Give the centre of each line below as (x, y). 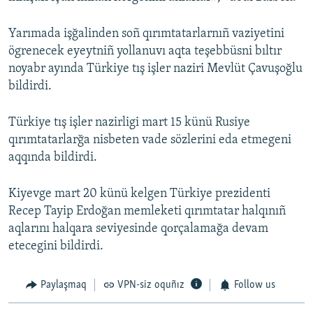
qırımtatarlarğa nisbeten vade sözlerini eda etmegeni (150, 140)
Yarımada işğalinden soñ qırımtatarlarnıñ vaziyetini (146, 34)
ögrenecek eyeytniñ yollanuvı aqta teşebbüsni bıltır (145, 52)
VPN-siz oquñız (151, 285)
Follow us (254, 285)
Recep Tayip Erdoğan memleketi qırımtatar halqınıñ (147, 212)
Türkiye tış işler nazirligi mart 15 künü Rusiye (129, 123)
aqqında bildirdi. (53, 158)
